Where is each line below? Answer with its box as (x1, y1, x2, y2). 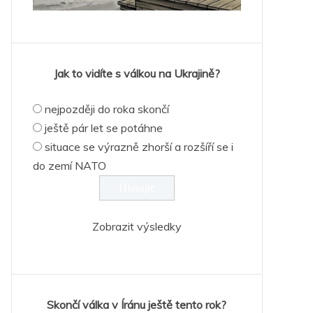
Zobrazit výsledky (92, 219, 182, 234)
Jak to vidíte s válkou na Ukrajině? (53, 66, 220, 81)
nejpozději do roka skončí (44, 102, 169, 117)
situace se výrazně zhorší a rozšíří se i (44, 140, 233, 154)
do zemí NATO (32, 159, 106, 173)
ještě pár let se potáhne (44, 121, 163, 136)
